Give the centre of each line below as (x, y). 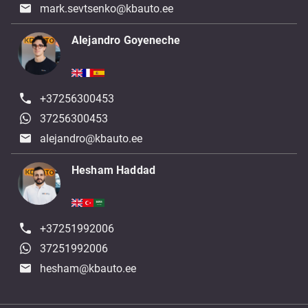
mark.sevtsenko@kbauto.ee (107, 9)
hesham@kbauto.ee (88, 268)
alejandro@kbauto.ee (91, 139)
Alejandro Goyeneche (126, 41)
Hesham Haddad (113, 170)
